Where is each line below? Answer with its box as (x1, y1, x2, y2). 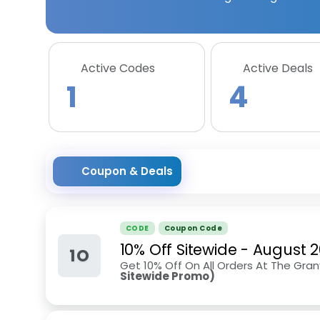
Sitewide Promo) (119, 269, 215, 284)
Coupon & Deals (81, 164, 173, 179)
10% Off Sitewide (119, 239, 237, 260)
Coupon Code (164, 223, 223, 234)
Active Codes (81, 60, 155, 76)
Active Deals (242, 60, 313, 76)
